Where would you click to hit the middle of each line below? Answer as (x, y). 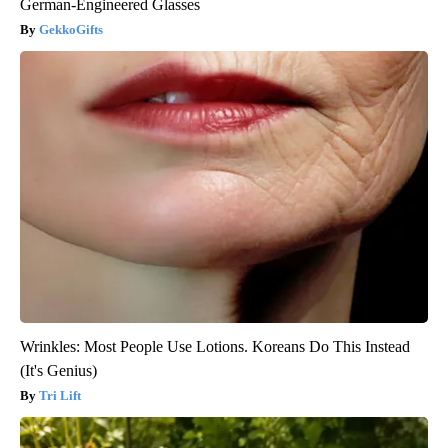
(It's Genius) (58, 370)
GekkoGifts (71, 29)
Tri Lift (60, 395)
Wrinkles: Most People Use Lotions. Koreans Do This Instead (215, 346)
